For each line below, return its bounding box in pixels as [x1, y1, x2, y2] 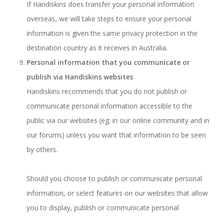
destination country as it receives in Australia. [27, 43, 168, 52]
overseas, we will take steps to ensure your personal [27, 14, 191, 23]
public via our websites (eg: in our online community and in [27, 116, 209, 125]
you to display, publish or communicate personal [27, 203, 179, 212]
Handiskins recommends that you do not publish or [27, 87, 187, 96]
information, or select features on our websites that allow [27, 188, 208, 198]
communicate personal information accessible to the [27, 101, 192, 110]
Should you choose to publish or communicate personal [27, 174, 202, 183]
